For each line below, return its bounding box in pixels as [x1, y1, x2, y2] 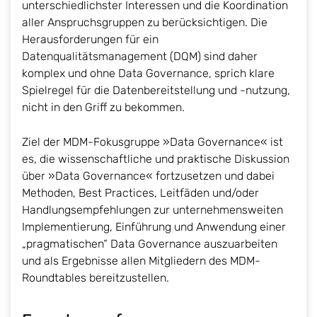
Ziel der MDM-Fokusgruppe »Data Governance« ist [22, 134, 283, 149]
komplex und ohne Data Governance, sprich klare [22, 66, 275, 80]
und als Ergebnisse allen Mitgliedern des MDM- [22, 253, 260, 267]
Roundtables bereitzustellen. [22, 270, 169, 284]
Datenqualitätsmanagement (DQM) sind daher [22, 49, 258, 63]
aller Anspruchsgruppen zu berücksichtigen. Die [22, 15, 267, 29]
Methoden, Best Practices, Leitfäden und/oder [22, 185, 259, 200]
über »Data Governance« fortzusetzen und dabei [22, 168, 275, 183]
